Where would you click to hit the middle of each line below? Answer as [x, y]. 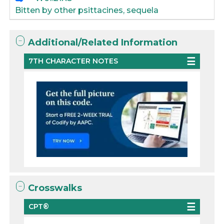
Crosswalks [55, 188]
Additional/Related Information [103, 42]
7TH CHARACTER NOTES [73, 61]
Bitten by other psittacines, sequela [87, 10]
